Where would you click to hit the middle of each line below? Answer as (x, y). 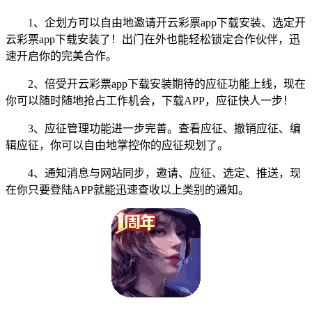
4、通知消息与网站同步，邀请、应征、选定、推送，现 (153, 173)
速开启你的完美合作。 (61, 56)
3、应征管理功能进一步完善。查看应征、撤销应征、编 (153, 128)
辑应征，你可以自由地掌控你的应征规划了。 (117, 145)
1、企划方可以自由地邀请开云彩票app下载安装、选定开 (156, 22)
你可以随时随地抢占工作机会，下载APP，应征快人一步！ (150, 100)
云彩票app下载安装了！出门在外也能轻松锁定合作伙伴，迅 (153, 39)
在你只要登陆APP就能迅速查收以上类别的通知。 (127, 189)
